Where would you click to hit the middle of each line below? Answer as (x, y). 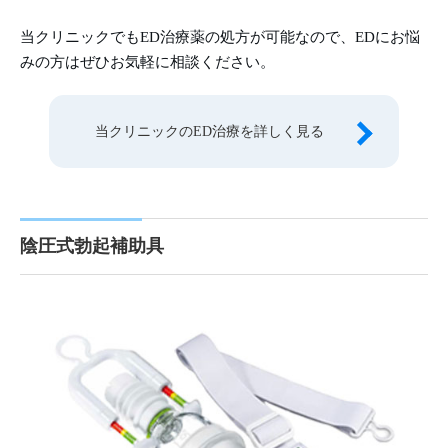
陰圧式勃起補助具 (92, 245)
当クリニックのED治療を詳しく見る (209, 131)
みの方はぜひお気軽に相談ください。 (147, 61)
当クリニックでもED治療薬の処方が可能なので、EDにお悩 (220, 36)
